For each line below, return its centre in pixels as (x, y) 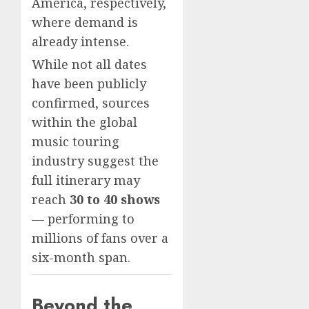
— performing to (83, 218)
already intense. (80, 41)
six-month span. (81, 257)
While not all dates (89, 64)
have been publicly (89, 83)
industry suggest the (95, 160)
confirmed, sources (91, 102)
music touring (76, 141)
